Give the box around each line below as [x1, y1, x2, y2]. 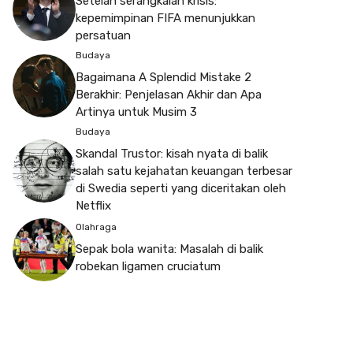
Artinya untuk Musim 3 [76, 104, 197, 119]
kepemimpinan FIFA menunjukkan [76, 10, 255, 25]
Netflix [76, 198, 111, 213]
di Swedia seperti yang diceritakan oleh [76, 180, 286, 195]
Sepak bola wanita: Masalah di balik [76, 242, 263, 257]
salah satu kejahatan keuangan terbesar [76, 163, 292, 178]
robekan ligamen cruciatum [76, 259, 221, 274]
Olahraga [76, 221, 117, 233]
